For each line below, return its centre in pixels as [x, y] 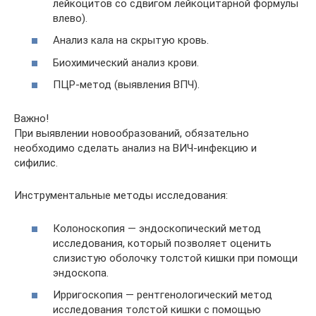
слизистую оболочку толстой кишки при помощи [175, 258]
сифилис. [36, 163]
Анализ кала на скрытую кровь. [131, 40]
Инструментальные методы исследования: [121, 195]
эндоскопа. [81, 273]
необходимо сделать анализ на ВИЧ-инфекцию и [135, 148]
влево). [70, 18]
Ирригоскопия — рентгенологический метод [163, 295]
